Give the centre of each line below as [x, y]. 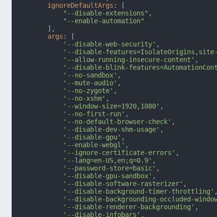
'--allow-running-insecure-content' [129, 60]
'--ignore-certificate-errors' [119, 153]
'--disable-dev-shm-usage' [111, 130]
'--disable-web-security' [109, 44]
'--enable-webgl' [94, 145]
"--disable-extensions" [106, 13]
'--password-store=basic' [109, 168]
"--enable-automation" [104, 21]
